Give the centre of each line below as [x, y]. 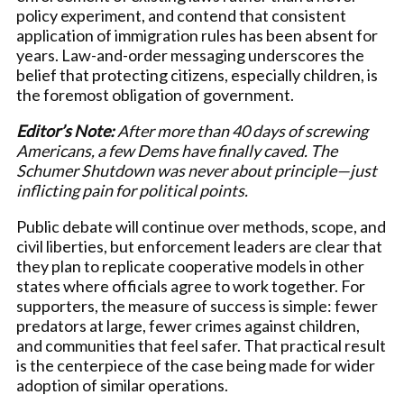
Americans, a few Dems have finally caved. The [177, 150]
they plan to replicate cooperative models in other [190, 266]
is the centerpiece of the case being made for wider [196, 365]
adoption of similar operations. [122, 385]
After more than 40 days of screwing [241, 130]
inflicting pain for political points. [132, 190]
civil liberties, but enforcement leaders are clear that [199, 246]
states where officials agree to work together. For [191, 285]
